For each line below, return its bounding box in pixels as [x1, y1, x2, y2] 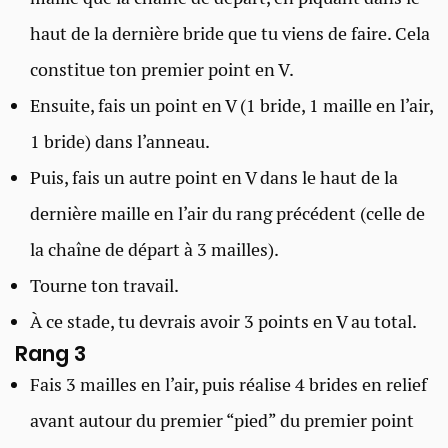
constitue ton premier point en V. [30, 57, 294, 81]
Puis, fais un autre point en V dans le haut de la [30, 165, 398, 189]
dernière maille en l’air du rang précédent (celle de [30, 201, 425, 225]
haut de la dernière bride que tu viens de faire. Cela [30, 21, 430, 45]
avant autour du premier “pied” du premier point [30, 408, 414, 432]
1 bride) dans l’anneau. [30, 129, 210, 153]
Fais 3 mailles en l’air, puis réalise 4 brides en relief [30, 372, 427, 396]
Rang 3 [15, 338, 86, 368]
